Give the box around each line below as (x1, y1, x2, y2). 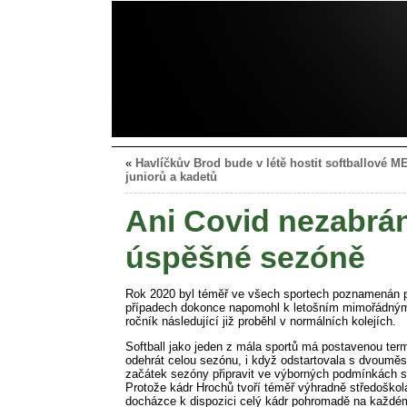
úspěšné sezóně (125, 240, 365, 274)
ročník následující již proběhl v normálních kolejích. (125, 313, 396, 328)
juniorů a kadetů (125, 170, 217, 184)
